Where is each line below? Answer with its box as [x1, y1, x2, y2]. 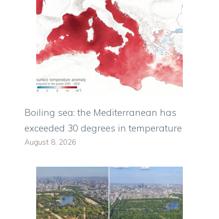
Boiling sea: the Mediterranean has [24, 106, 176, 118]
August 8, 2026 [24, 137, 76, 147]
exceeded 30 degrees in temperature [24, 122, 182, 134]
